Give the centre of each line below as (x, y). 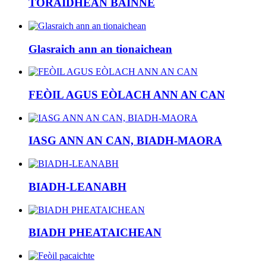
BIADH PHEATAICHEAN (95, 233)
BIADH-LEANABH (77, 186)
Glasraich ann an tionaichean (100, 49)
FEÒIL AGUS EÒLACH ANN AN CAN (127, 95)
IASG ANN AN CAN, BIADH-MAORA (125, 141)
